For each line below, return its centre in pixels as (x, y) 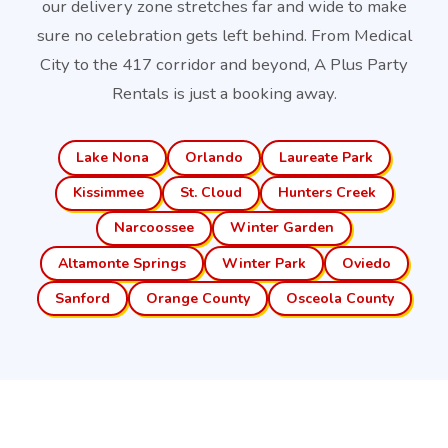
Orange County (197, 298)
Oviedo (366, 263)
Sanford (82, 298)
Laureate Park (325, 157)
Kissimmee (108, 193)
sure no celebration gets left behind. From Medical (224, 36)
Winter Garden (282, 228)
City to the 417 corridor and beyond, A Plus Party (224, 65)
